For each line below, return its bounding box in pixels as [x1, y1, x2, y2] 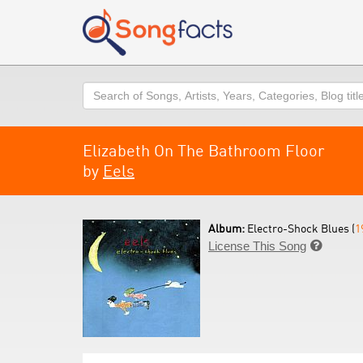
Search [82, 83, 122, 96]
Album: [208, 221, 247, 235]
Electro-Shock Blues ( [247, 221, 355, 235]
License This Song [208, 239, 306, 253]
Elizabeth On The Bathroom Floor [83, 140, 324, 160]
